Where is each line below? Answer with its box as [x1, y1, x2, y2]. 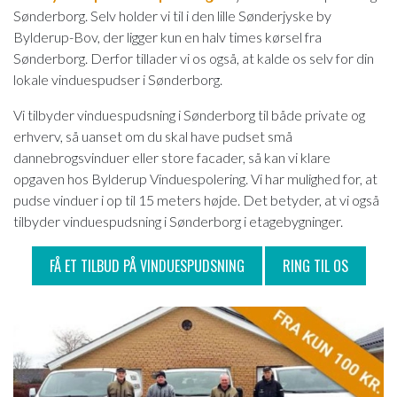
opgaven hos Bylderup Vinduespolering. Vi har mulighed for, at [13, 170, 378, 187]
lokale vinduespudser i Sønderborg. [13, 71, 222, 88]
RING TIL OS [282, 255, 348, 276]
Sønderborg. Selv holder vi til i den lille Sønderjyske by [13, 7, 331, 24]
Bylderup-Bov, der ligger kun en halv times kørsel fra [13, 28, 322, 45]
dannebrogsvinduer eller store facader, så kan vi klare [13, 149, 331, 166]
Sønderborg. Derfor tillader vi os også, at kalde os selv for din [13, 50, 374, 66]
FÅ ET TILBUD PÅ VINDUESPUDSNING [49, 255, 245, 276]
